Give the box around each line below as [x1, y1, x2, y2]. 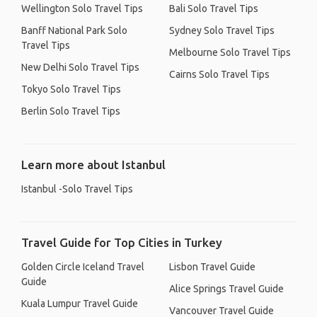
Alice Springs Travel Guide [169, 283, 284, 294]
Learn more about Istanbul [21, 158, 166, 171]
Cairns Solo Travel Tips [169, 69, 270, 80]
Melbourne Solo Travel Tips [169, 47, 291, 58]
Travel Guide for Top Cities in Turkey [21, 236, 222, 249]
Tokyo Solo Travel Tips [21, 83, 121, 95]
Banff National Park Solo [21, 25, 127, 36]
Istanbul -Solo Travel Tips [21, 183, 133, 195]
